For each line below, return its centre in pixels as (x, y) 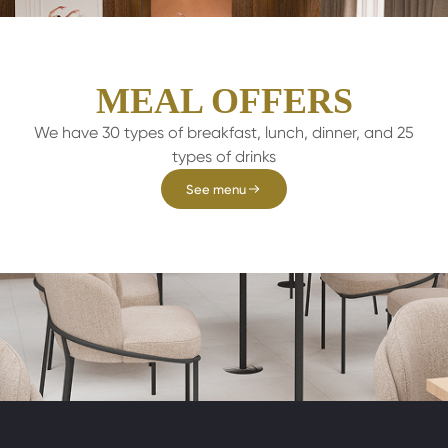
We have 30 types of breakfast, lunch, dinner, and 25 (224, 132)
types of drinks (224, 156)
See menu (216, 189)
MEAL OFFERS (224, 101)
